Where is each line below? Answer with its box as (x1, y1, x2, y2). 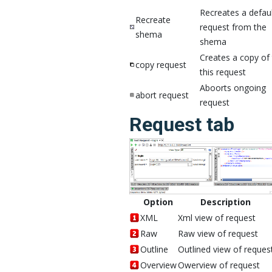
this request (199, 66, 246, 78)
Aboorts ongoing (199, 82, 266, 94)
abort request (135, 89, 189, 101)
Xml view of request (177, 211, 256, 223)
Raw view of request (177, 227, 258, 239)
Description (200, 195, 251, 208)
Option (143, 195, 174, 208)
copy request (135, 59, 186, 71)
